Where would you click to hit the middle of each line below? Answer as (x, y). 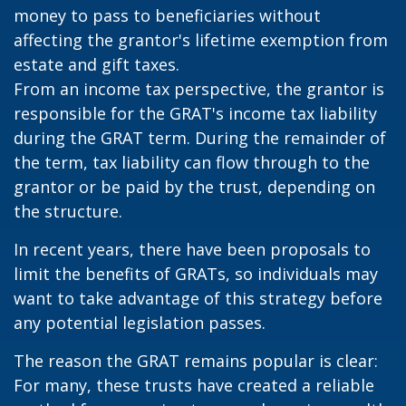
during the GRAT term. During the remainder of (200, 138)
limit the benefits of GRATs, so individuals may (196, 274)
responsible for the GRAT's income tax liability (195, 113)
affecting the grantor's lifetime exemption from (201, 40)
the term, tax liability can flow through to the (192, 162)
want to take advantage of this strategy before (198, 298)
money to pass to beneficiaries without (167, 15)
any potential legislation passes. (140, 323)
